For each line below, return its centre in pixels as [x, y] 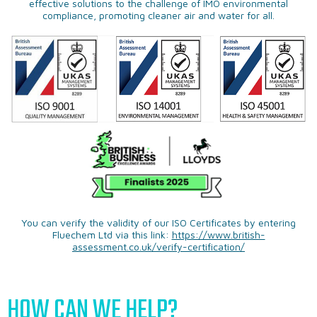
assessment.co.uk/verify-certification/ [158, 247]
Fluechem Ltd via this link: [112, 235]
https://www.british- [218, 235]
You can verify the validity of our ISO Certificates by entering [158, 223]
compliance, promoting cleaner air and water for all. [158, 16]
